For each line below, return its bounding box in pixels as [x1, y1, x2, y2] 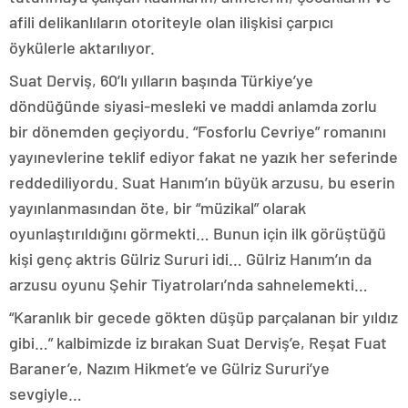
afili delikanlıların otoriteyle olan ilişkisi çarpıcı [9, 12, 333, 32]
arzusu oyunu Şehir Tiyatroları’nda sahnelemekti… [9, 274, 368, 294]
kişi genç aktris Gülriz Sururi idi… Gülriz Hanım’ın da [9, 249, 372, 269]
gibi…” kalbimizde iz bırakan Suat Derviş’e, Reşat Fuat [9, 332, 387, 352]
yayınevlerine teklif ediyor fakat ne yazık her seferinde [9, 147, 398, 167]
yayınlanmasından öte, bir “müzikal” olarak [9, 198, 306, 218]
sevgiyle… [9, 383, 82, 403]
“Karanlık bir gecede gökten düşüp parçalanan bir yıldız [9, 307, 398, 327]
